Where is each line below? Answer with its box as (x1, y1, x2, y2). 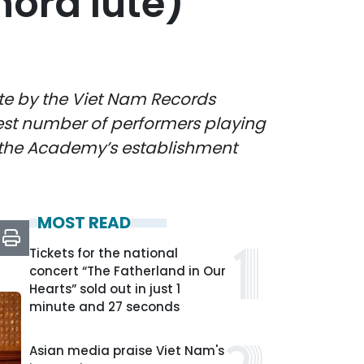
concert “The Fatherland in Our (29, 262, 226, 279)
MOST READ (37, 211, 131, 234)
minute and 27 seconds (29, 298, 180, 315)
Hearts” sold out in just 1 (29, 280, 180, 297)
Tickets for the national (29, 245, 178, 262)
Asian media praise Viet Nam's (29, 342, 224, 359)
